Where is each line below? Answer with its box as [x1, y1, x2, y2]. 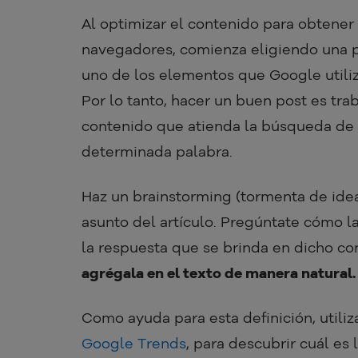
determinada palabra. [82, 142, 233, 161]
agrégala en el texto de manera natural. [82, 264, 356, 283]
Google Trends [82, 334, 186, 353]
